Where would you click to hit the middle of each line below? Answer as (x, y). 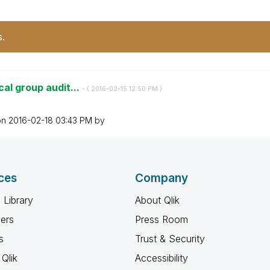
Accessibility (162, 258)
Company (162, 178)
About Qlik (157, 200)
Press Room (162, 219)
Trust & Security (170, 239)
